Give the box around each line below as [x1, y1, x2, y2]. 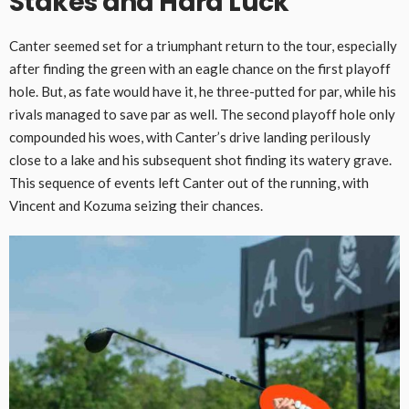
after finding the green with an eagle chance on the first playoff [9, 60, 391, 78]
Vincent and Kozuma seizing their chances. [9, 197, 263, 215]
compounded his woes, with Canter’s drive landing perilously [9, 129, 371, 146]
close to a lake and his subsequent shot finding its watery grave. [9, 152, 392, 169]
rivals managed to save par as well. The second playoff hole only [9, 106, 395, 123]
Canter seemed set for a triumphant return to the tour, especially [9, 37, 397, 55]
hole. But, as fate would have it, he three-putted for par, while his [9, 83, 396, 100]
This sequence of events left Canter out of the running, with [9, 174, 369, 192]
